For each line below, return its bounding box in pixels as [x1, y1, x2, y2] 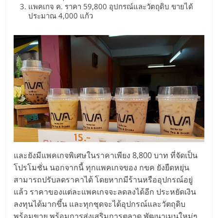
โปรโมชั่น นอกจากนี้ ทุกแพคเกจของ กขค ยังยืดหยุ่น [14, 162, 190, 173]
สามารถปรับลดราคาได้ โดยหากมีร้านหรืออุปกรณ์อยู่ [14, 174, 193, 185]
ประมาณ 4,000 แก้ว [28, 10, 93, 20]
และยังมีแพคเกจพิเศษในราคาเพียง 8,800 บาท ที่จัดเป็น [14, 150, 198, 161]
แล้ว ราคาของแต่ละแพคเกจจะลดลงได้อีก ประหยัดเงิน [14, 186, 197, 198]
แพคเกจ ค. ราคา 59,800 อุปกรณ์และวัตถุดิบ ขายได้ [28, 1, 194, 11]
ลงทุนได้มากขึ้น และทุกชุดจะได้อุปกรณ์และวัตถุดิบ [14, 199, 186, 210]
